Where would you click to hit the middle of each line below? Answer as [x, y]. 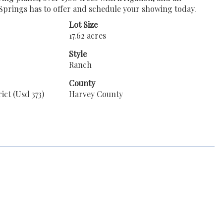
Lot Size [83, 25]
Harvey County [96, 94]
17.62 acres [87, 35]
